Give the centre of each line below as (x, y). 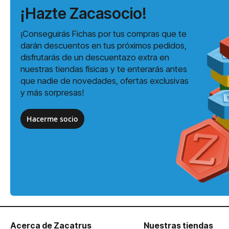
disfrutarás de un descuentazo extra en (95, 57)
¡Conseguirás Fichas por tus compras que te (104, 33)
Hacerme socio (52, 119)
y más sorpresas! (52, 92)
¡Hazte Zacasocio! (84, 13)
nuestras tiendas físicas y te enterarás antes (104, 69)
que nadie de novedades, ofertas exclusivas (105, 81)
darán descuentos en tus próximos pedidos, (104, 45)
